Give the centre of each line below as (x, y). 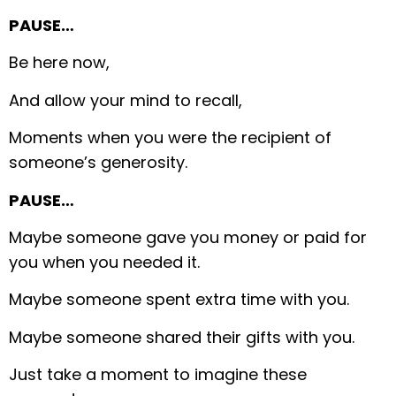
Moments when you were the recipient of (170, 138)
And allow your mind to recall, (126, 100)
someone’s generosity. (98, 163)
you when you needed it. (104, 262)
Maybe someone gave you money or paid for (188, 237)
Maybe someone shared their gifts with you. (182, 337)
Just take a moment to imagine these (158, 375)
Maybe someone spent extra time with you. (179, 300)
